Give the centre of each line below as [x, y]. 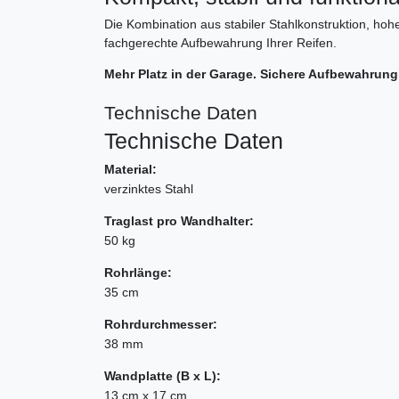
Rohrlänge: [138, 273]
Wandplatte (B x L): [163, 376]
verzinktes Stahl [149, 189]
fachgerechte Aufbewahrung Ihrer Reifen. [220, 43]
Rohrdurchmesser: [161, 325]
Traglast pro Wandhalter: [179, 221]
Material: [130, 170]
